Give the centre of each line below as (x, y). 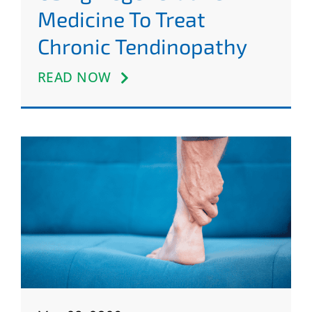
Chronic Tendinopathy (142, 46)
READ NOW (74, 77)
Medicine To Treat (121, 18)
